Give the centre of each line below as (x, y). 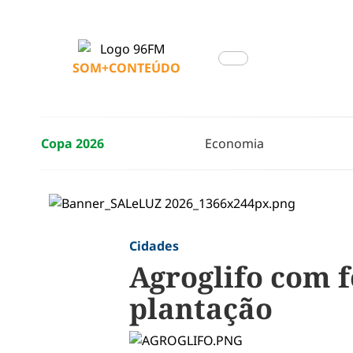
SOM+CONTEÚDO (126, 68)
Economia (234, 143)
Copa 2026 (72, 143)
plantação (201, 308)
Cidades (154, 246)
